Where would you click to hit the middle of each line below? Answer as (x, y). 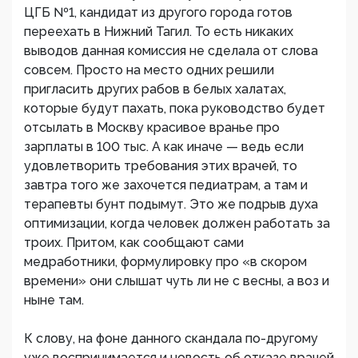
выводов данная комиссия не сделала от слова (171, 51)
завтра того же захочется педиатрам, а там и (166, 185)
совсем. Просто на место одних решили (149, 70)
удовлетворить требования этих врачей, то (161, 166)
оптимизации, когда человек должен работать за (177, 223)
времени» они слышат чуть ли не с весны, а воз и (177, 281)
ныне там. (54, 300)
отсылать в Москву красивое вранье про (152, 127)
